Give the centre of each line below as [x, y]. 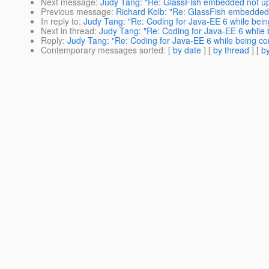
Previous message [76, 12]
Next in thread [68, 31]
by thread [231, 50]
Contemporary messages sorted [102, 50]
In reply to [60, 21]
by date [187, 50]
